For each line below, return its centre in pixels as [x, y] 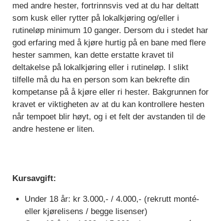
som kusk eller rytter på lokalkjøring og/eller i [96, 18]
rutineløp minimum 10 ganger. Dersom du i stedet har [110, 31]
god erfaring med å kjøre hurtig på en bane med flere [109, 43]
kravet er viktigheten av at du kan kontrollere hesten [108, 105]
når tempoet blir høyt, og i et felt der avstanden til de [109, 117]
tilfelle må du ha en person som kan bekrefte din [101, 80]
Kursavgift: [34, 179]
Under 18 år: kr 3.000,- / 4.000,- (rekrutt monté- [112, 199]
